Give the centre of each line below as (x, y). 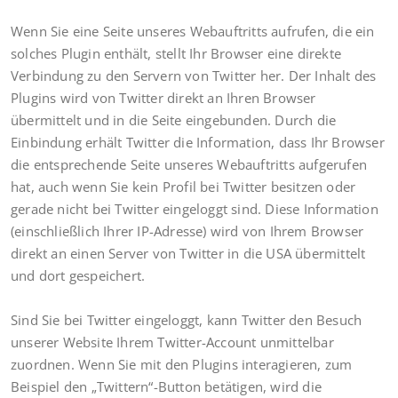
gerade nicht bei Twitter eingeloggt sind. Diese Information (195, 208)
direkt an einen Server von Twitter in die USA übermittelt (188, 253)
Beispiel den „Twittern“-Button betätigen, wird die (167, 386)
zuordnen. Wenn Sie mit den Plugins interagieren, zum (182, 364)
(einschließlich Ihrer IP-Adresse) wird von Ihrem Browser (187, 231)
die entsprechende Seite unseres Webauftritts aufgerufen (189, 164)
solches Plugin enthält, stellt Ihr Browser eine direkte (176, 53)
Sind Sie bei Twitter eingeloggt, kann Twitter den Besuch (187, 319)
